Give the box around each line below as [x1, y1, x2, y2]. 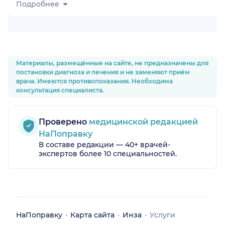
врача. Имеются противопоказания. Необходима [16, 77, 173, 85]
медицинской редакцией [87, 117, 198, 127]
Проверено [39, 117, 87, 127]
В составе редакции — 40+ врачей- [39, 140, 170, 150]
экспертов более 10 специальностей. [39, 149, 177, 159]
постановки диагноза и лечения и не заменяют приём [16, 68, 190, 76]
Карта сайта [70, 210, 115, 220]
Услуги [150, 210, 175, 220]
